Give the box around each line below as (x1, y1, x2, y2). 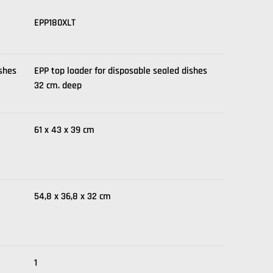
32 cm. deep (34, 79, 82, 92)
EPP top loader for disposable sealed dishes (34, 65, 207, 77)
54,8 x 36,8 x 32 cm (34, 190, 111, 203)
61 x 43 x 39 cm (34, 124, 94, 136)
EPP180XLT (34, 16, 76, 29)
